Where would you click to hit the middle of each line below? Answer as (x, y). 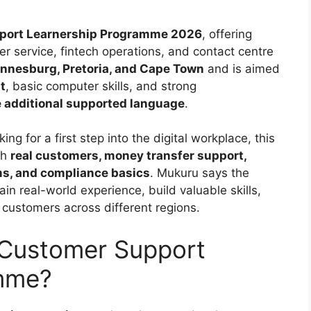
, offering (227, 34)
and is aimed (242, 68)
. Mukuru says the (200, 173)
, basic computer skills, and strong (101, 86)
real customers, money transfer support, (128, 156)
